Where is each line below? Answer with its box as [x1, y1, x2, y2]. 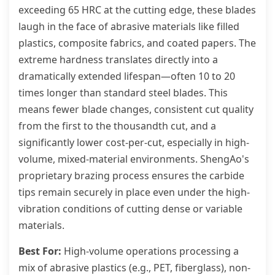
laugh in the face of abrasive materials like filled [18, 20, 239, 33]
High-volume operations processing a [61, 244, 239, 258]
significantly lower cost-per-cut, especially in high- [18, 136, 249, 149]
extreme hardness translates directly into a [18, 53, 218, 66]
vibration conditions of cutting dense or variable [18, 202, 242, 215]
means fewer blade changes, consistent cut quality [18, 103, 254, 116]
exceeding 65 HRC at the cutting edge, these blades [18, 3, 256, 17]
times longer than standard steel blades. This [18, 86, 228, 99]
